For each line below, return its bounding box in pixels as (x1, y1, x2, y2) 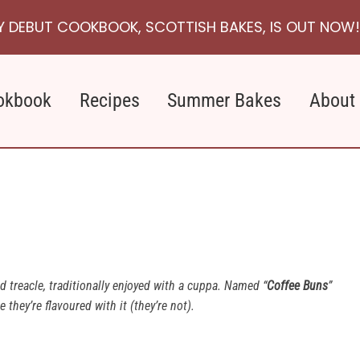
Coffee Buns (267, 278, 328, 293)
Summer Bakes (167, 89, 282, 112)
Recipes (79, 89, 140, 112)
